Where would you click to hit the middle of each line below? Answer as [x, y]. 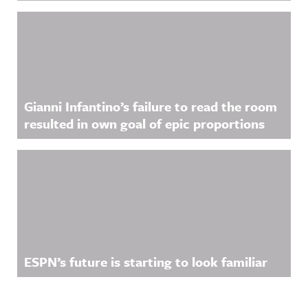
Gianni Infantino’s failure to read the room [151, 106]
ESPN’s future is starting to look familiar [146, 261]
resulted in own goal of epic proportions [144, 123]
